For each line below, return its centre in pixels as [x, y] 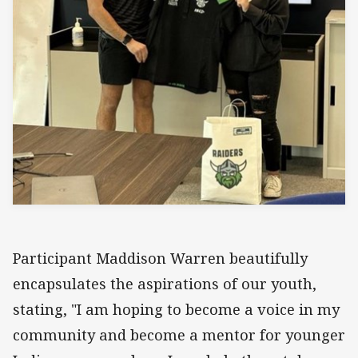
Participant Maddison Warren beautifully [160, 259]
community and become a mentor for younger [179, 335]
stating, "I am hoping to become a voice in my [176, 310]
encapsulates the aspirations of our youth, [165, 284]
